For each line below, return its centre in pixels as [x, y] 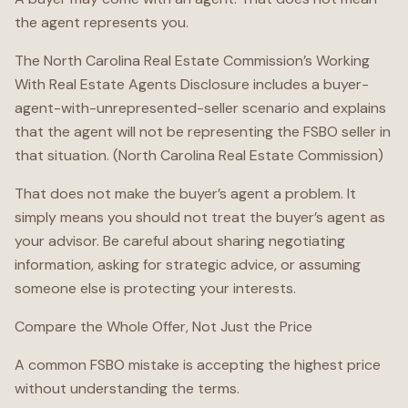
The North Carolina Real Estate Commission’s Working [192, 61]
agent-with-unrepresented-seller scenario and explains [200, 108]
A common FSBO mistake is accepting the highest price [198, 365]
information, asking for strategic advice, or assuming [188, 265]
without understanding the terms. [127, 388]
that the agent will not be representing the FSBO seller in [203, 132]
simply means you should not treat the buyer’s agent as [200, 217]
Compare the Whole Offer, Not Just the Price [163, 326]
